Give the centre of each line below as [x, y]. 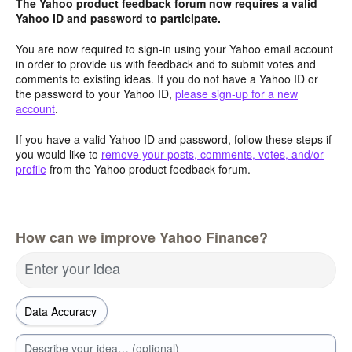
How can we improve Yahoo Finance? [142, 238]
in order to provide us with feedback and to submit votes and [166, 63]
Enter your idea [72, 268]
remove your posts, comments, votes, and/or [213, 154]
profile [31, 169]
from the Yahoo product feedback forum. [148, 169]
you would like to [59, 154]
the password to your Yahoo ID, [95, 93]
